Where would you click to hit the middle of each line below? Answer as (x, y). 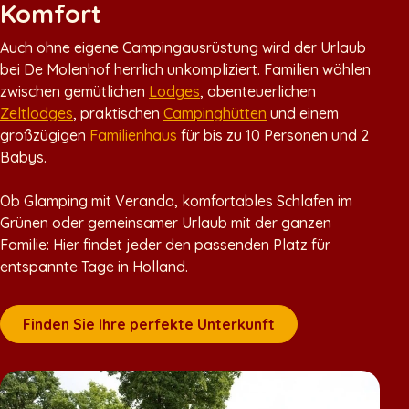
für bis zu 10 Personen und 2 (273, 136)
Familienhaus (133, 136)
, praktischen (118, 114)
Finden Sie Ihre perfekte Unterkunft (149, 325)
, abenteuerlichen (258, 92)
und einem (303, 114)
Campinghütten (215, 114)
